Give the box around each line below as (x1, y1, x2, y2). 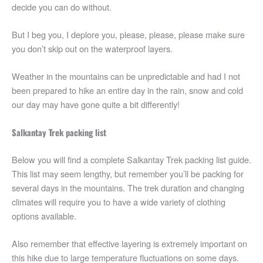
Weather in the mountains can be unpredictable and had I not (12, 70, 240, 83)
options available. (12, 209, 76, 222)
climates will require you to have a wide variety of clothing (12, 195, 225, 208)
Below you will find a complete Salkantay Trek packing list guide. (12, 153, 251, 166)
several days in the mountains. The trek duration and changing (12, 181, 244, 194)
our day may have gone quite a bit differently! (12, 98, 180, 111)
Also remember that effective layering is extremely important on (12, 237, 247, 249)
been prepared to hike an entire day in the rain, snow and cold (12, 84, 243, 97)
